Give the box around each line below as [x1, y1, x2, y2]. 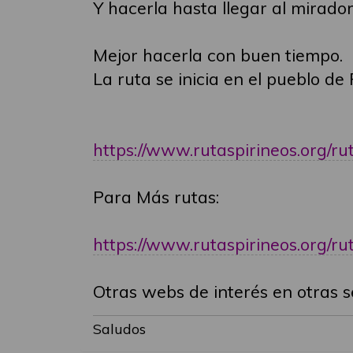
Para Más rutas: [93, 186, 219, 207]
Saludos [93, 320, 146, 338]
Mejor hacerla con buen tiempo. [93, 44, 343, 65]
